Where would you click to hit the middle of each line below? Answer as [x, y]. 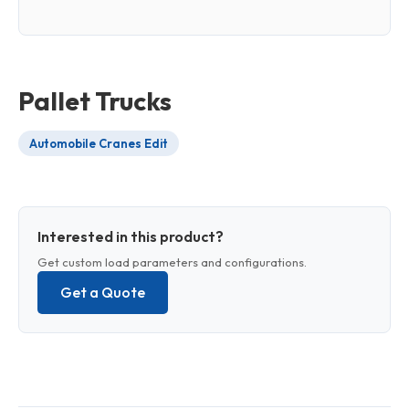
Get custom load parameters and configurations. [172, 262]
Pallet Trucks [95, 101]
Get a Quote [103, 292]
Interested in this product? [131, 236]
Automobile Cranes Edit [99, 143]
